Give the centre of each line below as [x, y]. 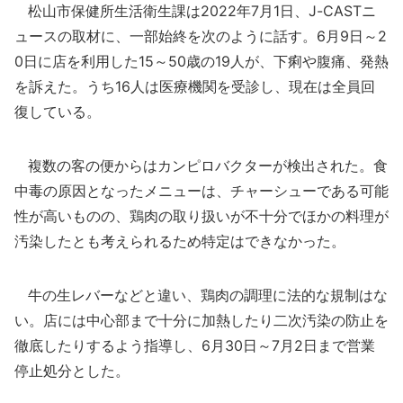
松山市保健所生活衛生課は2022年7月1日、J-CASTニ [195, 11]
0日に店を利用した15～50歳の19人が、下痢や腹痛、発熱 [201, 61]
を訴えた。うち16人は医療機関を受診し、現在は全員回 [195, 86]
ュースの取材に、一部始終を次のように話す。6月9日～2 [201, 36]
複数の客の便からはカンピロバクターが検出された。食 [201, 166]
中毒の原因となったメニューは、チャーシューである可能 [201, 191]
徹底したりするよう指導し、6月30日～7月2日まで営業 [195, 345]
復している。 [58, 112]
